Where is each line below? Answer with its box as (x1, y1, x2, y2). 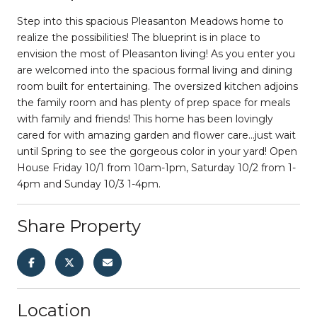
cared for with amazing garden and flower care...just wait (17, 128, 296, 142)
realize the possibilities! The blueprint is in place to (17, 30, 260, 44)
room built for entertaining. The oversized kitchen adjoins (17, 79, 298, 93)
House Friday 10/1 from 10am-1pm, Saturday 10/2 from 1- (17, 161, 296, 174)
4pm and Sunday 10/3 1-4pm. (17, 177, 161, 190)
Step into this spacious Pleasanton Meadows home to (17, 14, 284, 28)
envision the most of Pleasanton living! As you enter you (17, 47, 295, 60)
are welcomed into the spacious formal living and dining (17, 63, 292, 76)
